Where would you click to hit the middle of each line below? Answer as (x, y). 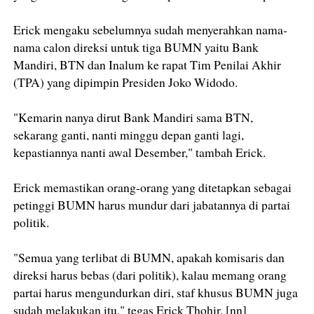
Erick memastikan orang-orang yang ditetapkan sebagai (153, 187)
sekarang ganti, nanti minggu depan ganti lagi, (129, 135)
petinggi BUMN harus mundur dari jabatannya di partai (152, 205)
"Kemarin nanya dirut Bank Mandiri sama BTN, (134, 117)
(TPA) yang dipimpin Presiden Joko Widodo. (126, 82)
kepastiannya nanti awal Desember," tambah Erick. (140, 152)
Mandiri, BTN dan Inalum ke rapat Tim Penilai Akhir (148, 65)
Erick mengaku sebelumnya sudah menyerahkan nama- (151, 30)
